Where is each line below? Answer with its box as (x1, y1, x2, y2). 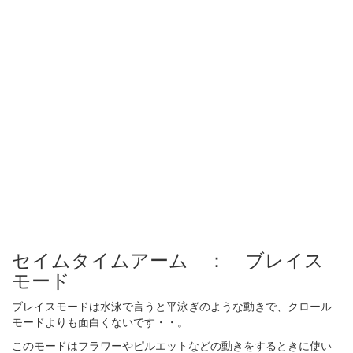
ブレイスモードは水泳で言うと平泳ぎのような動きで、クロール (12, 298, 332, 314)
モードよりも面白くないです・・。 (12, 314, 188, 329)
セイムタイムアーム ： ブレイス (12, 245, 324, 273)
